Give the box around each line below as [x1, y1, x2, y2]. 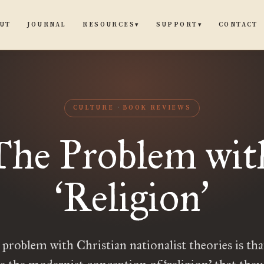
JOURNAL [27, 20, 67, 29]
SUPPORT [156, 21, 198, 29]
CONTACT [218, 20, 258, 29]
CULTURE [72, 104, 114, 112]
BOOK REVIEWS [122, 104, 192, 112]
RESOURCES [82, 21, 136, 29]
